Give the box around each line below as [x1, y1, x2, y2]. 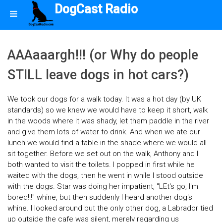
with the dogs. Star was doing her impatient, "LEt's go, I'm [7, 182, 198, 191]
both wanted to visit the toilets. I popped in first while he [7, 160, 195, 169]
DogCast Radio [55, 2, 138, 16]
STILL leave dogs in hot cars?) [7, 67, 189, 83]
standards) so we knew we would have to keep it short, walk [7, 106, 208, 115]
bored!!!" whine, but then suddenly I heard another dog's [7, 193, 192, 202]
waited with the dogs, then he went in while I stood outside [7, 171, 203, 180]
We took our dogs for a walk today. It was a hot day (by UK [7, 95, 201, 104]
